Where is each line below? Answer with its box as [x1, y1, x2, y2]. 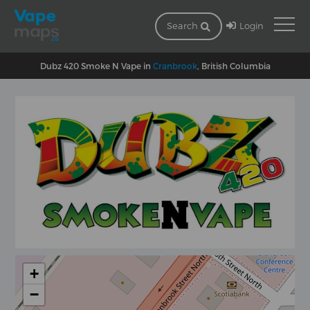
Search [166, 20, 201, 31]
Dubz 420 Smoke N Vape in [39, 60, 153, 71]
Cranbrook [152, 60, 197, 71]
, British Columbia [197, 60, 271, 71]
